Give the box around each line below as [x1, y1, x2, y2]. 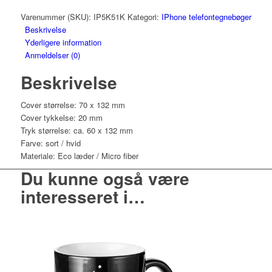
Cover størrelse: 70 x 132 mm [20, 99, 125, 111]
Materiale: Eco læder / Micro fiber [20, 150, 138, 162]
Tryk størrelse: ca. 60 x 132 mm [20, 124, 133, 137]
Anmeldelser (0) [24, 49, 80, 61]
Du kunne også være [20, 166, 189, 191]
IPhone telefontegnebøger [161, 11, 251, 23]
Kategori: [127, 11, 161, 23]
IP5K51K [93, 11, 125, 23]
